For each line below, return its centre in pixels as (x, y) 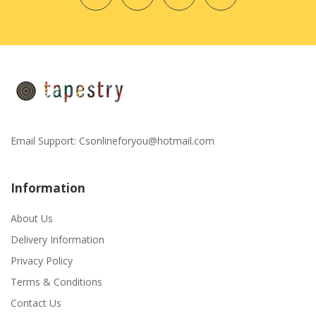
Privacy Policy (42, 260)
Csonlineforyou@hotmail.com (147, 140)
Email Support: (45, 140)
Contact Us (36, 303)
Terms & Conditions (56, 281)
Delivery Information (57, 239)
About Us (32, 218)
